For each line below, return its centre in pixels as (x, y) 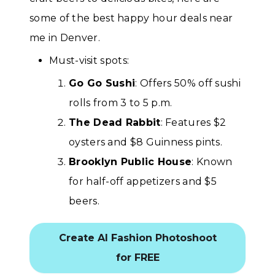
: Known (212, 161)
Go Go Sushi (102, 83)
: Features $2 (193, 122)
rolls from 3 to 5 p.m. (121, 103)
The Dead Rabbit (115, 122)
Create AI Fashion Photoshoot (137, 238)
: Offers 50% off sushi (188, 83)
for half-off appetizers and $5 (143, 181)
